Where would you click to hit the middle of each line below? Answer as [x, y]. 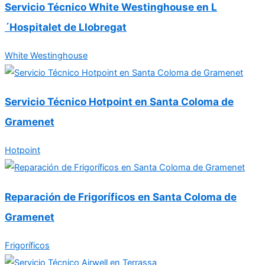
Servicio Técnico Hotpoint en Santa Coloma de [119, 102]
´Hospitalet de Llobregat [66, 27]
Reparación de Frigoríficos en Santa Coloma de [121, 196]
